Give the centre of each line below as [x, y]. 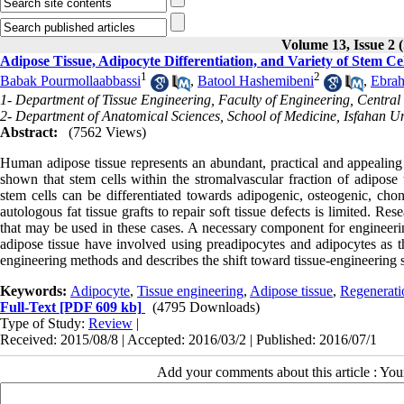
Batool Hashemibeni [256, 81]
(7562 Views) [107, 132]
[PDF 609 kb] [99, 307]
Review [110, 323]
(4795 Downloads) [206, 307]
